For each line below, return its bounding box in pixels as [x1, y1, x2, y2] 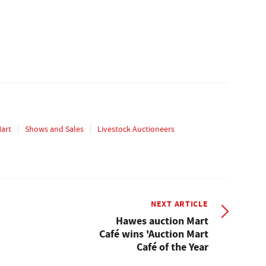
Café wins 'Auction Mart [99, 226, 208, 241]
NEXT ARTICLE [151, 197, 208, 210]
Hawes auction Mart [115, 213, 208, 228]
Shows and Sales [25, 123, 84, 134]
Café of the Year [136, 239, 208, 254]
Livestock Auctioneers [97, 123, 175, 134]
